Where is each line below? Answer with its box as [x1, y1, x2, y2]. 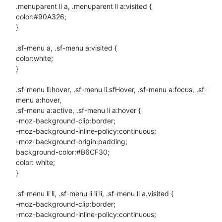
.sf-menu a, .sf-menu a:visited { [16, 43, 117, 52]
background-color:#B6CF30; [16, 147, 110, 156]
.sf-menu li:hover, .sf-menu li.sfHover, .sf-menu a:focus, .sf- [16, 85, 207, 94]
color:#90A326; [16, 12, 66, 21]
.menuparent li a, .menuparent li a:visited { [16, 1, 152, 10]
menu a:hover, [16, 95, 61, 104]
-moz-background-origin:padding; [16, 137, 127, 146]
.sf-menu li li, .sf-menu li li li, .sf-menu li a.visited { [16, 189, 173, 198]
